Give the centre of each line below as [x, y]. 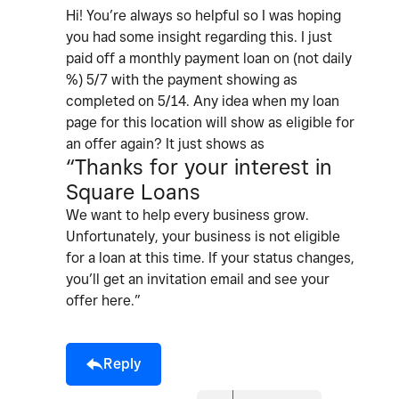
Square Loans [133, 192]
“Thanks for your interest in [199, 167]
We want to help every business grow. [187, 216]
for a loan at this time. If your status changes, [210, 258]
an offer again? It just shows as [167, 144]
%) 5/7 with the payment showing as [182, 80]
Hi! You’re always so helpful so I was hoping [204, 16]
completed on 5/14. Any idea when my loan [203, 102]
